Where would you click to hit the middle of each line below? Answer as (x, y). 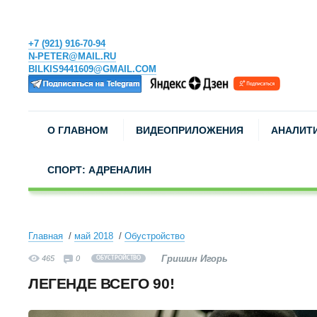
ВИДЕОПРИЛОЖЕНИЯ (190, 130)
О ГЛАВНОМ (78, 130)
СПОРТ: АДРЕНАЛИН (99, 170)
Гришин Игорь (195, 259)
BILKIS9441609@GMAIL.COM (92, 69)
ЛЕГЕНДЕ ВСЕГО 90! (102, 283)
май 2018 (94, 236)
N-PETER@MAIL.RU (72, 56)
